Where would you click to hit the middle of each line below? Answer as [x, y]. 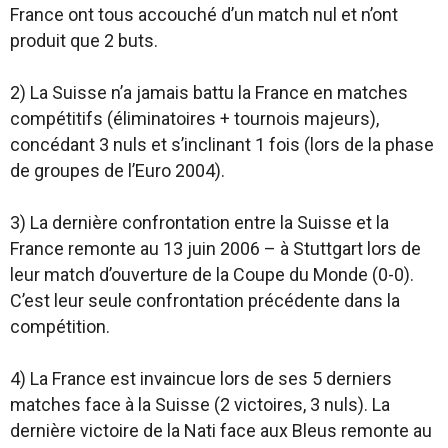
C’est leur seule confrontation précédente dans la [205, 300]
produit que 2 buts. [84, 40]
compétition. [60, 326]
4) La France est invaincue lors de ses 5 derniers [201, 378]
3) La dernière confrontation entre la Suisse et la [199, 222]
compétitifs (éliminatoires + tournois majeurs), [194, 118]
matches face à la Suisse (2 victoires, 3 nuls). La [200, 404]
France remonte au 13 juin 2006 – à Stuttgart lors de [215, 248]
